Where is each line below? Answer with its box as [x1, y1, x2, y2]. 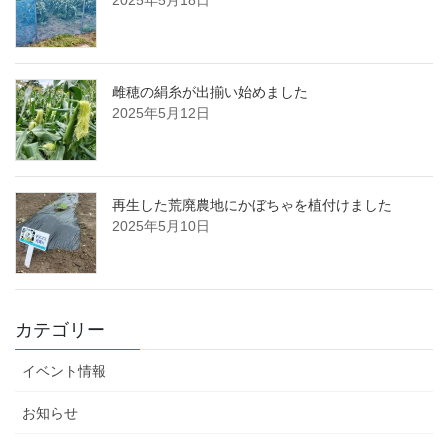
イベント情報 [22, 363, 106, 380]
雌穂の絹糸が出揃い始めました [112, 84, 308, 101]
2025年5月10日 [112, 218, 210, 235]
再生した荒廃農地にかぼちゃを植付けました [112, 197, 392, 214]
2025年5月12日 [112, 105, 210, 122]
